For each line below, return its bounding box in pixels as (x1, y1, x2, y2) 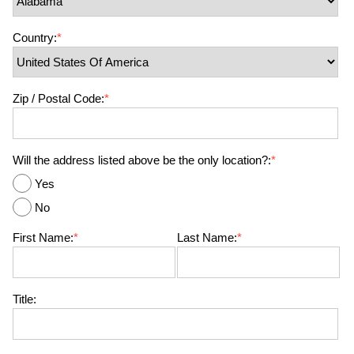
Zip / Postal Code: (13, 92, 104, 105)
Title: (13, 292, 36, 306)
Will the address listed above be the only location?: (13, 153, 271, 167)
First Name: (13, 231, 73, 244)
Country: (13, 31, 57, 44)
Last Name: (176, 231, 237, 244)
